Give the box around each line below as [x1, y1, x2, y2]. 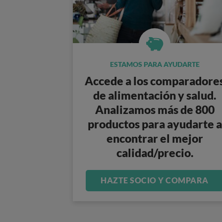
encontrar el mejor [106, 131, 203, 145]
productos [87, 117, 140, 131]
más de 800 [157, 103, 215, 116]
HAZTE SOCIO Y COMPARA [101, 175, 209, 185]
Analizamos [95, 103, 158, 116]
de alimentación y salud [93, 88, 214, 102]
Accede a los [85, 74, 150, 88]
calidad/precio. [116, 146, 193, 160]
